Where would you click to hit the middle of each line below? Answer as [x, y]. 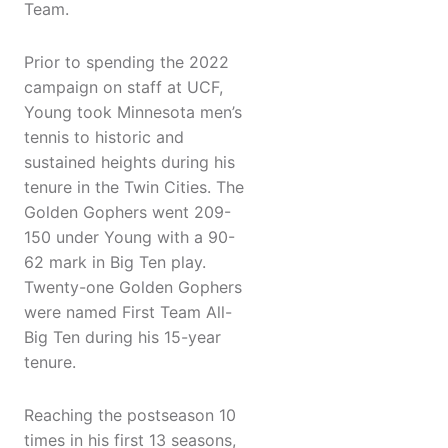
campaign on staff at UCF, [123, 87]
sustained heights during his [129, 162]
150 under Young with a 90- [129, 237]
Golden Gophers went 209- [127, 212]
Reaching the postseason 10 [130, 415]
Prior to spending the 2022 [126, 62]
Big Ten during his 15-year [122, 337]
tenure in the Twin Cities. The [134, 187]
